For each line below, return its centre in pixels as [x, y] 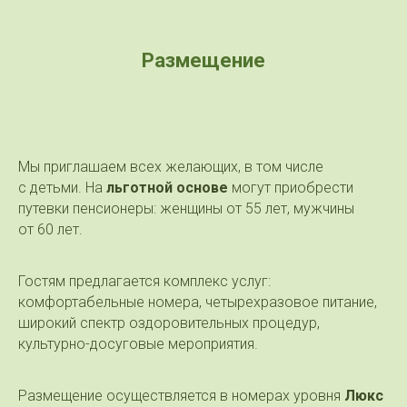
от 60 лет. [50, 229]
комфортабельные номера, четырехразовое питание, [198, 302]
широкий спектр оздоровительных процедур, [169, 323]
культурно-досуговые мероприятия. [138, 343]
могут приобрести [291, 187]
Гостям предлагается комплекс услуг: [144, 281]
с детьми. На [62, 187]
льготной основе [167, 187]
